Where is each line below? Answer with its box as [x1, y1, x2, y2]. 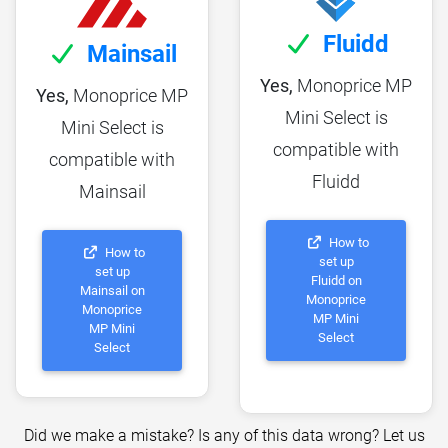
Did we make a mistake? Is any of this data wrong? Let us [23, 425, 425, 445]
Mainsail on [79, 283, 145, 299]
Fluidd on [310, 273, 362, 289]
